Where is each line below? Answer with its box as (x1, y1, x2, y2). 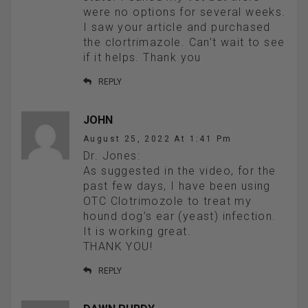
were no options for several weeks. (83, 5, 286, 19)
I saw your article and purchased (83, 21, 271, 34)
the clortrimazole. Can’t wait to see (83, 36, 285, 49)
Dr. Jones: (83, 149, 140, 163)
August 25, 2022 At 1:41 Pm (83, 134, 232, 144)
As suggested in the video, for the (83, 164, 276, 178)
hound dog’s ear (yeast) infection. (83, 210, 276, 223)
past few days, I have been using (83, 179, 271, 193)
